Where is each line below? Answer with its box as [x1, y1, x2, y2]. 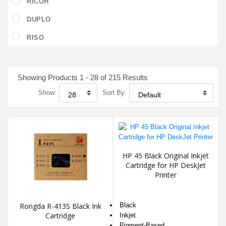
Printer [155, 170, 177, 180]
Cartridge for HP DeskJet [126, 160, 206, 171]
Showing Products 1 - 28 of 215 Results [18, 73, 148, 82]
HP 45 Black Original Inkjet [123, 151, 209, 161]
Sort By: [102, 89, 127, 96]
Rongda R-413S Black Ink [19, 201, 101, 211]
